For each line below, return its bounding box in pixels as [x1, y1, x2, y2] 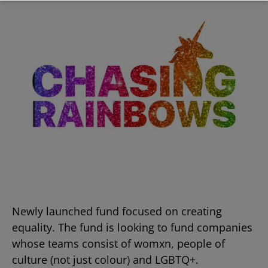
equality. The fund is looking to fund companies [12, 220, 252, 235]
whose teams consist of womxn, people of [12, 236, 225, 251]
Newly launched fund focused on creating [12, 204, 222, 219]
